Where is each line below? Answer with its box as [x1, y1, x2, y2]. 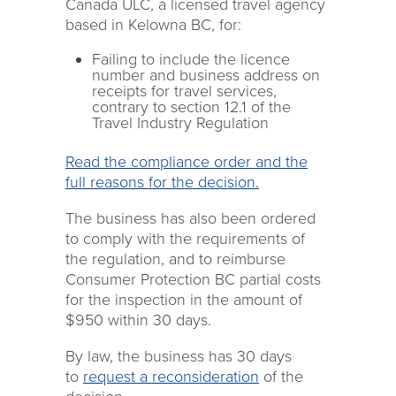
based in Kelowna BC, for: [65, 15, 241, 34]
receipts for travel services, [92, 81, 277, 101]
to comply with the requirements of [65, 229, 305, 248]
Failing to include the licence [92, 49, 290, 69]
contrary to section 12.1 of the [92, 97, 291, 117]
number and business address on [92, 65, 320, 85]
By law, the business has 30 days [65, 346, 292, 366]
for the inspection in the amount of [65, 290, 302, 309]
